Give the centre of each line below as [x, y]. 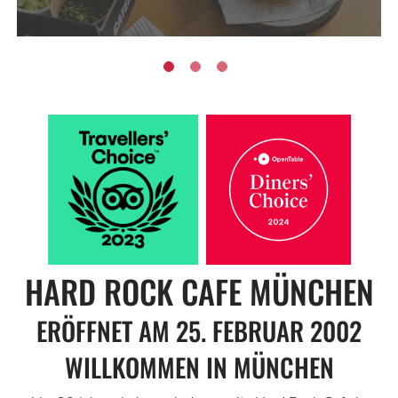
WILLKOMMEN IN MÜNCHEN [199, 367]
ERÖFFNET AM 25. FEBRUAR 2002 [199, 331]
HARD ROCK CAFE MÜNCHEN [199, 291]
